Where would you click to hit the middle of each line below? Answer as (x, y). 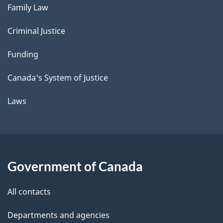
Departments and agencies (58, 215)
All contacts (29, 191)
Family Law (28, 7)
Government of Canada (75, 166)
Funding (23, 54)
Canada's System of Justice (58, 77)
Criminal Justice (36, 31)
